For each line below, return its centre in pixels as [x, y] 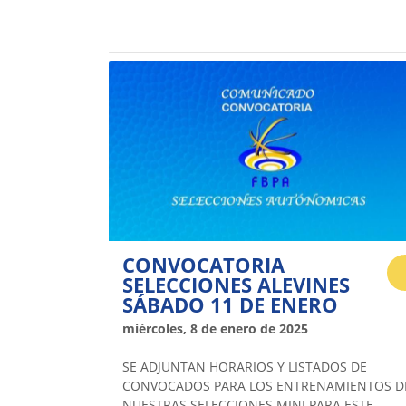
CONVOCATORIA [203, 265]
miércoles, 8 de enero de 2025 [215, 329]
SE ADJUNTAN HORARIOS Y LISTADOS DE [245, 367]
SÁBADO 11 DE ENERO [230, 305]
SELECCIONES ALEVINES [236, 285]
